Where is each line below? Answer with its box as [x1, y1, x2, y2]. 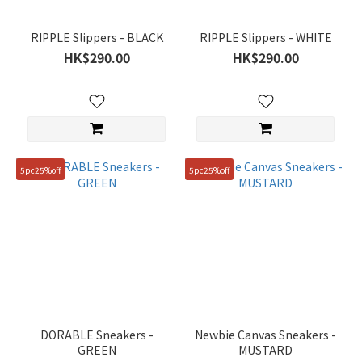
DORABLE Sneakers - [40, 326, 154, 343]
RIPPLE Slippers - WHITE [199, 29, 332, 45]
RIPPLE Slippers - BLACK [30, 29, 163, 45]
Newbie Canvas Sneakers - [195, 326, 336, 343]
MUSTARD [238, 342, 293, 358]
